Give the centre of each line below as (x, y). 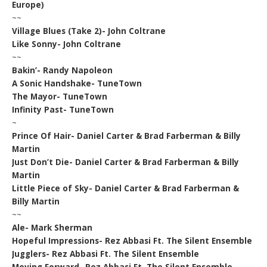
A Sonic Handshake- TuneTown (77, 83)
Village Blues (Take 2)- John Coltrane (89, 31)
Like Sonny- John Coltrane (67, 44)
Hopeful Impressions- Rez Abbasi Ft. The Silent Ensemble (132, 240)
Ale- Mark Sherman (52, 227)
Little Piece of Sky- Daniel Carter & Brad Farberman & (126, 188)
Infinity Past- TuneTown (63, 109)
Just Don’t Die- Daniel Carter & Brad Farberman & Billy (126, 162)
